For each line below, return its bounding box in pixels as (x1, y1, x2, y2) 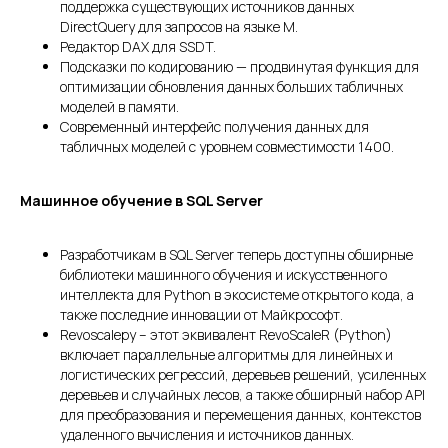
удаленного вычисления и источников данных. (60, 425, 354, 445)
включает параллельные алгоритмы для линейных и (60, 345, 393, 365)
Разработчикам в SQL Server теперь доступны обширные (60, 245, 413, 265)
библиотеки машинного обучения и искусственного (60, 265, 387, 285)
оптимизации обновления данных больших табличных (60, 77, 403, 97)
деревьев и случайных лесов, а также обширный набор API (60, 385, 425, 405)
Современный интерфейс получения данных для (60, 117, 369, 137)
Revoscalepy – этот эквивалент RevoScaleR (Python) (60, 325, 392, 345)
